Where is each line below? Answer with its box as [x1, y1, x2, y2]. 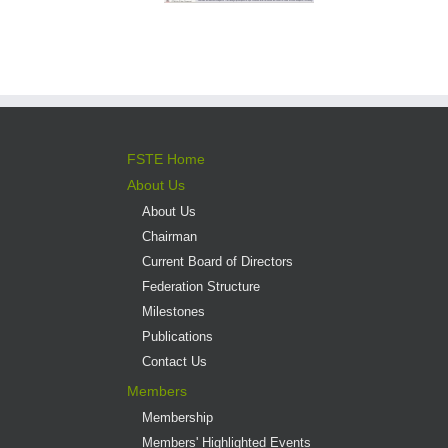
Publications [142, 328, 214, 344]
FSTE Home [127, 150, 206, 167]
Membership [142, 409, 214, 425]
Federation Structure [142, 278, 261, 294]
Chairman [142, 228, 198, 244]
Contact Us [142, 353, 208, 369]
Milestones [142, 303, 206, 319]
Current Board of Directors [142, 253, 294, 269]
